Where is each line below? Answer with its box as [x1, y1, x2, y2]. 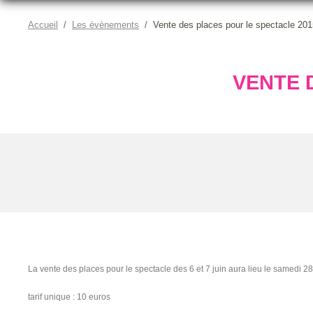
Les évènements [72, 19, 139, 30]
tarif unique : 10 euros [28, 291, 110, 302]
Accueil [28, 19, 58, 30]
